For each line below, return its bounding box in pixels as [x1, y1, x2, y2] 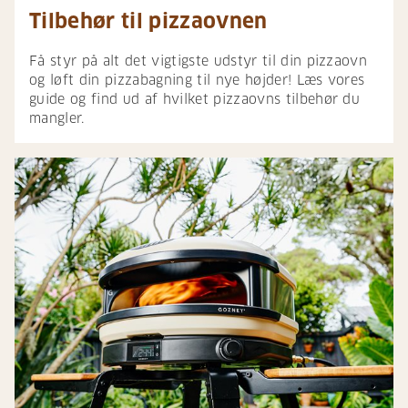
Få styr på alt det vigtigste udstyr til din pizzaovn [29, 53, 368, 70]
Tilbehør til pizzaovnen [29, 8, 268, 35]
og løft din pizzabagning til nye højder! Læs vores [29, 72, 365, 89]
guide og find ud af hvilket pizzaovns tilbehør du [29, 91, 361, 108]
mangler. [29, 110, 89, 127]
